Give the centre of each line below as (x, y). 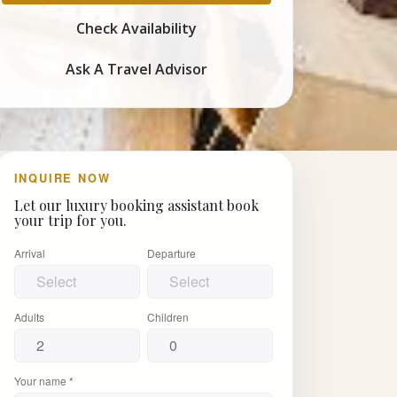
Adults (29, 316)
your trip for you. (70, 220)
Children (168, 316)
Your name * (43, 380)
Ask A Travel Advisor (136, 69)
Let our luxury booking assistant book (136, 205)
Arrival (29, 253)
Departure (171, 253)
